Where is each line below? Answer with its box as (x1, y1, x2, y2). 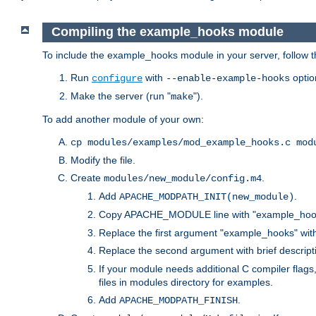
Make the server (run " (71, 90, 171, 102)
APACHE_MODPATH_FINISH (119, 294, 238, 306)
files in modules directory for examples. (99, 276, 273, 288)
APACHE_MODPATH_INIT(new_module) (119, 190, 294, 202)
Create (71, 171, 104, 183)
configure (92, 72, 142, 84)
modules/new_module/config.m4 (104, 172, 262, 184)
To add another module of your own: (42, 113, 204, 125)
